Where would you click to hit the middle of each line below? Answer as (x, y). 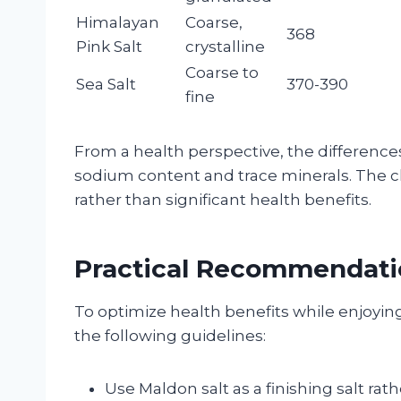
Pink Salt (109, 46)
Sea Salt (106, 84)
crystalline (225, 46)
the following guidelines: (170, 335)
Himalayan (118, 22)
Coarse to (222, 72)
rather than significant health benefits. (223, 199)
